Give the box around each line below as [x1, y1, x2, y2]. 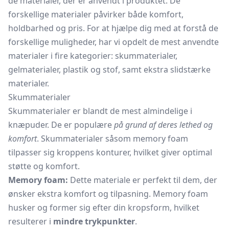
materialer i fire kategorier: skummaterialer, [8, 50, 177, 61]
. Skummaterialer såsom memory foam [37, 133, 188, 144]
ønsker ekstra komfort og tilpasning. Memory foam [8, 188, 208, 199]
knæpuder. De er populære [8, 119, 114, 130]
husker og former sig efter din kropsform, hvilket [8, 202, 199, 213]
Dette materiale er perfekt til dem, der [68, 174, 217, 186]
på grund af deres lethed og [114, 119, 213, 130]
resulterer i [8, 216, 53, 227]
